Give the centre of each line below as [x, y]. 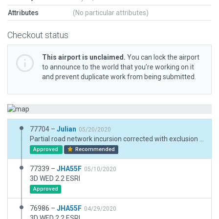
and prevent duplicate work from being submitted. [119, 77]
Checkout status [38, 35]
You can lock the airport [163, 57]
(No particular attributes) [111, 13]
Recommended [95, 149]
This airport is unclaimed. [84, 57]
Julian [66, 129]
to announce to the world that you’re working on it [118, 67]
